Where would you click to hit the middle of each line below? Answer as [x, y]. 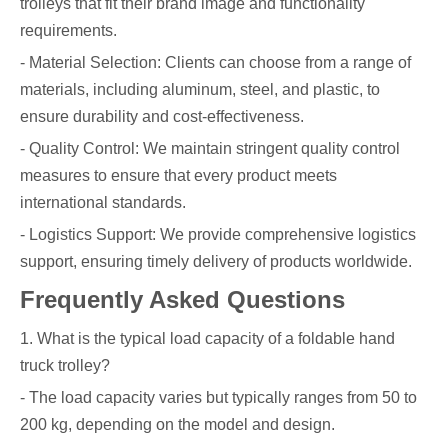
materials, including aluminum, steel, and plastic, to [200, 89]
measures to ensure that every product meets [178, 175]
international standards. [103, 202]
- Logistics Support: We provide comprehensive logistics [218, 234]
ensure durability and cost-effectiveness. [162, 116]
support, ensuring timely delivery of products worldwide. [216, 261]
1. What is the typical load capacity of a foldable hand [207, 338]
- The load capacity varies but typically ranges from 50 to [218, 397]
